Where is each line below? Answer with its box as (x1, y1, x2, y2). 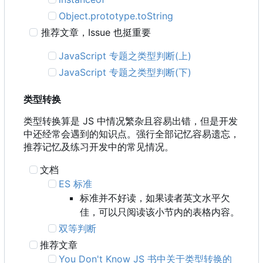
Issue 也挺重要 (88, 26, 151, 39)
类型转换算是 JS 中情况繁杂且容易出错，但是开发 (23, 115, 238, 127)
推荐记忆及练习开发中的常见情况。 (23, 141, 174, 153)
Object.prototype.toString (59, 10, 174, 22)
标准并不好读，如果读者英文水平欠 (80, 192, 230, 204)
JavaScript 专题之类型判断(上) (59, 50, 192, 62)
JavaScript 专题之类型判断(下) (59, 66, 192, 79)
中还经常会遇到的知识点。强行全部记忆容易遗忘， (23, 128, 240, 140)
